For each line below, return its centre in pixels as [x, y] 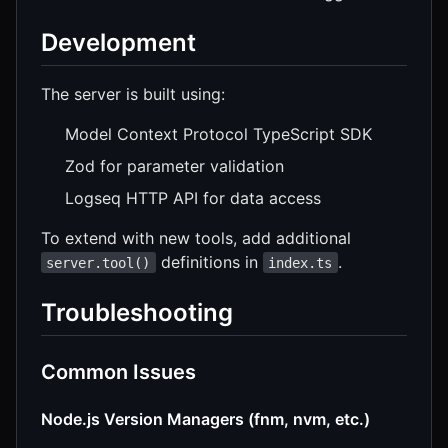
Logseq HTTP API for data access [193, 197]
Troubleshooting [137, 312]
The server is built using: [133, 93]
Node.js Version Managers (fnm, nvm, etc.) [205, 418]
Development [118, 42]
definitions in [209, 261]
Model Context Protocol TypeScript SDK [218, 133]
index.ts [300, 262]
